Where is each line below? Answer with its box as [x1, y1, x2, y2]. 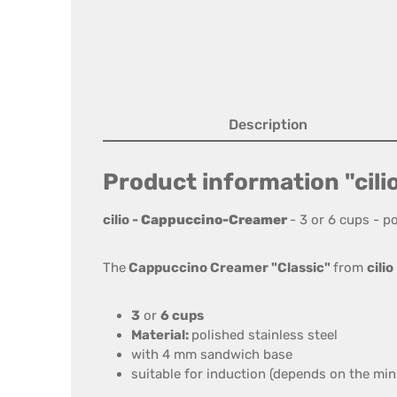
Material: [131, 327, 191, 343]
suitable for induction [131, 366, 266, 382]
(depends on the [269, 366, 370, 382]
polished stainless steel [191, 327, 338, 343]
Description [229, 116, 307, 133]
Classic [277, 260, 324, 276]
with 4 [131, 346, 170, 362]
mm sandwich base [174, 346, 292, 362]
